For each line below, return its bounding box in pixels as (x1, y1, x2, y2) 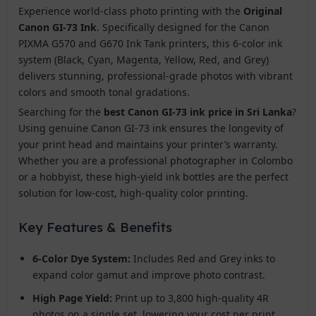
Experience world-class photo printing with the (18, 4, 244, 18)
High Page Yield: (32, 291, 113, 305)
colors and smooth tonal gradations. (18, 85, 190, 99)
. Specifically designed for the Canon (97, 20, 270, 34)
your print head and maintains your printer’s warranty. (18, 137, 279, 151)
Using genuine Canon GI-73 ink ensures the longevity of (18, 121, 284, 135)
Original (243, 4, 283, 18)
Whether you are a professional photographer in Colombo (18, 153, 293, 167)
